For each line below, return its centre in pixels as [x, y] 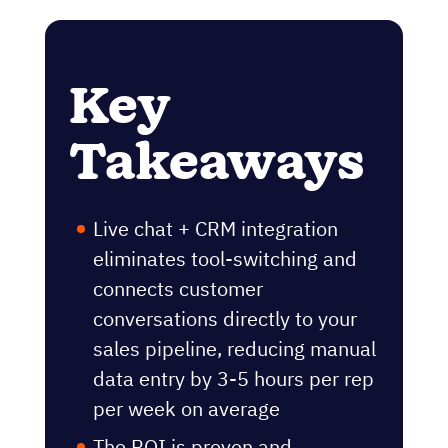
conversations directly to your [225, 318]
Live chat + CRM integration [215, 228]
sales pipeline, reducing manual [234, 348]
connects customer [178, 288]
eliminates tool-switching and [225, 258]
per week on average [186, 408]
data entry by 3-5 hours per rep [233, 378]
